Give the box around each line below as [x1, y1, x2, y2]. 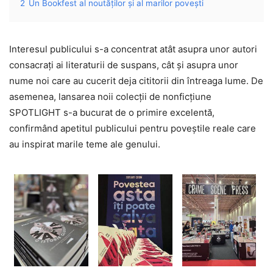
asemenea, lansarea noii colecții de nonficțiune [9, 90, 211, 102]
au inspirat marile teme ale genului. [9, 138, 160, 150]
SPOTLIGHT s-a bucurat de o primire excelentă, [9, 106, 214, 118]
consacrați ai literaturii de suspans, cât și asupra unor [9, 58, 238, 71]
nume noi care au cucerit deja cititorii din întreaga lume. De [9, 74, 263, 87]
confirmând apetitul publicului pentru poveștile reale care [9, 122, 256, 134]
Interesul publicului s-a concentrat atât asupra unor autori [9, 43, 257, 55]
